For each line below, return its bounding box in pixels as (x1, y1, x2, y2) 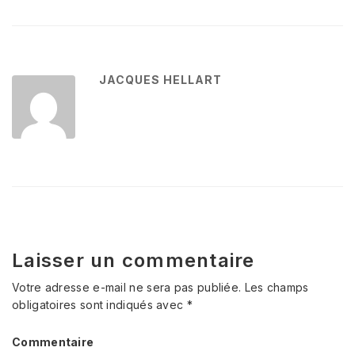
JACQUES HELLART (99, 73, 222, 86)
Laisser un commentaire (12, 249, 255, 272)
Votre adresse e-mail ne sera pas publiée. (12, 281, 242, 294)
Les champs (244, 281, 309, 294)
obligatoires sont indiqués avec (12, 298, 187, 311)
